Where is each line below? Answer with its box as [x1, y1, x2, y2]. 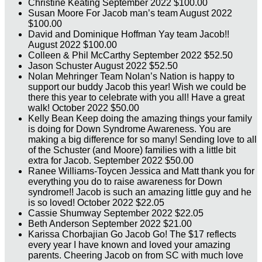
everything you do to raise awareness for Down [28, 177, 222, 187]
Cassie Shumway [28, 208, 104, 219]
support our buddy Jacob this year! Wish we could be [28, 82, 246, 92]
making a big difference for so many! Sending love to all [28, 135, 257, 145]
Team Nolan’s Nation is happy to [100, 71, 235, 82]
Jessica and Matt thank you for [129, 166, 254, 177]
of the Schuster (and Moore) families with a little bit [28, 145, 236, 156]
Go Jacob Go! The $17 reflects [111, 229, 236, 240]
